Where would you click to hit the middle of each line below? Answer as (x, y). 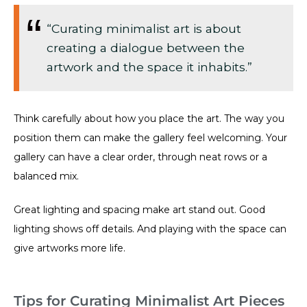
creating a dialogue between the (146, 47)
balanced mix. (46, 176)
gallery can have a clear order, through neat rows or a (140, 157)
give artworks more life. (70, 248)
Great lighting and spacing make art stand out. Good (139, 209)
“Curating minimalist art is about (144, 28)
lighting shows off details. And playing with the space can (150, 229)
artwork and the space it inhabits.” (149, 66)
